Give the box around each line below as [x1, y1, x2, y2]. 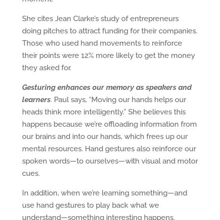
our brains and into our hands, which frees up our [22, 132, 188, 141]
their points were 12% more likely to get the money [22, 51, 195, 60]
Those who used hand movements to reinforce [22, 39, 182, 48]
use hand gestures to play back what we [22, 201, 159, 210]
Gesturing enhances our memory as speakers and [22, 83, 192, 92]
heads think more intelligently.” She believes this [22, 108, 186, 116]
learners [22, 95, 51, 104]
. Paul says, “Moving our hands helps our [50, 95, 186, 104]
